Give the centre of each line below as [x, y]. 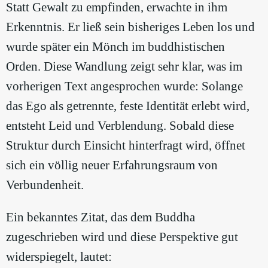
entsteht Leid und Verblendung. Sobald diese [120, 125]
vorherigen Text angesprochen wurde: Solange [124, 86]
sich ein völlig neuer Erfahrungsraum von [112, 165]
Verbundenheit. [45, 185]
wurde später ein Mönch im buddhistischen [115, 46]
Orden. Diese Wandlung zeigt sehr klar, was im [124, 66]
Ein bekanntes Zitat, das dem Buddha [100, 217]
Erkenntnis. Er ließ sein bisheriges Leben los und [130, 27]
